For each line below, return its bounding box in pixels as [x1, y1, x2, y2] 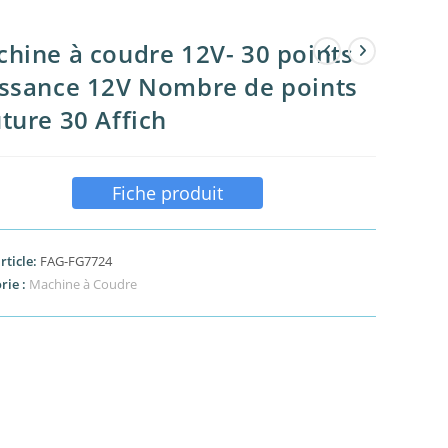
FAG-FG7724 [39, 252, 112, 270]
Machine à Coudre [28, 275, 137, 293]
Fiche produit [111, 181, 223, 205]
